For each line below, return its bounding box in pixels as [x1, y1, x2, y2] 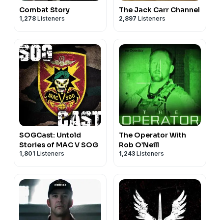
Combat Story [19, 5, 70, 14]
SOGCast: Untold [19, 130, 81, 139]
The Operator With [119, 130, 186, 139]
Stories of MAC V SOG [19, 140, 98, 149]
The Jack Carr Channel [119, 5, 200, 14]
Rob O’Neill [119, 140, 159, 149]
